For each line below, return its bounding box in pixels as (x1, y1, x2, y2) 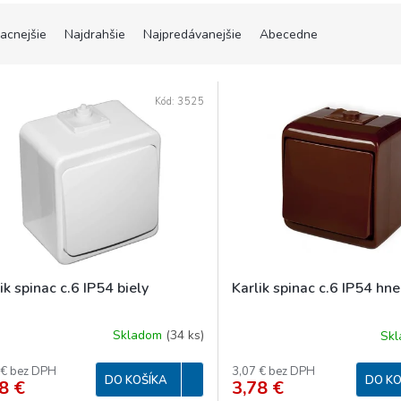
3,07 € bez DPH (232, 363, 316, 380)
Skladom (113, 327, 166, 345)
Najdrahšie (64, 26, 125, 44)
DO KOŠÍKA (105, 371, 168, 388)
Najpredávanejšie (143, 26, 242, 44)
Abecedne (260, 26, 318, 44)
